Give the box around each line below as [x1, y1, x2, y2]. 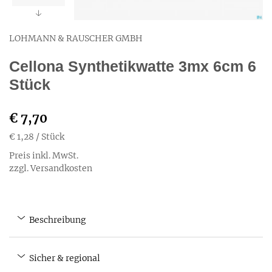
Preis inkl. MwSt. [9, 150, 78, 161]
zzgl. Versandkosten [9, 163, 92, 174]
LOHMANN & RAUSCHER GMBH [9, 33, 143, 44]
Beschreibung [27, 214, 86, 225]
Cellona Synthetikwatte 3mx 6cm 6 [9, 58, 256, 75]
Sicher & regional [27, 253, 100, 263]
